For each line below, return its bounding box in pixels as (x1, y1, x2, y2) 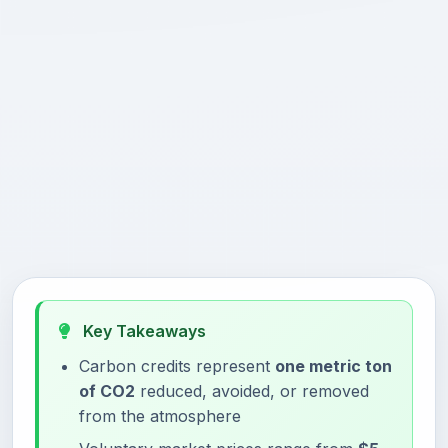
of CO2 (79, 381, 135, 401)
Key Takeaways (79, 321, 206, 341)
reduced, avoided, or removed (135, 381, 369, 401)
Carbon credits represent (79, 356, 275, 376)
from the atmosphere (79, 406, 241, 426)
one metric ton (275, 356, 392, 376)
